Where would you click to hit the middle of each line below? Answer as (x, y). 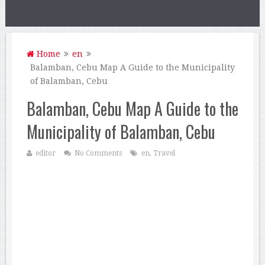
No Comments (98, 153)
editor (46, 153)
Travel (164, 153)
